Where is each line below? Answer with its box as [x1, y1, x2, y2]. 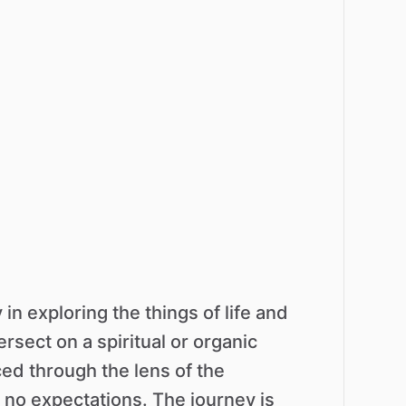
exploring [27, 302, 108, 324]
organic [193, 331, 257, 353]
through [29, 360, 97, 382]
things [145, 302, 198, 324]
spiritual [97, 331, 166, 353]
